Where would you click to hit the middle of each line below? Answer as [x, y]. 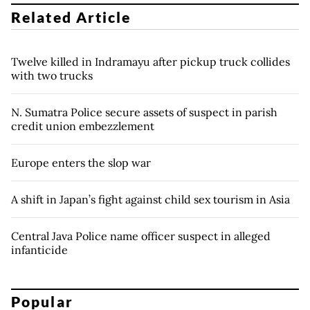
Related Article [71, 17]
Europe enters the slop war [81, 162]
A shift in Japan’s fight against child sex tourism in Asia [151, 199]
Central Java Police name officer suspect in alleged [141, 236]
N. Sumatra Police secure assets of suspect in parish [144, 112]
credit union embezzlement [85, 126]
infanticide [39, 249]
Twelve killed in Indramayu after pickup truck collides [151, 61]
